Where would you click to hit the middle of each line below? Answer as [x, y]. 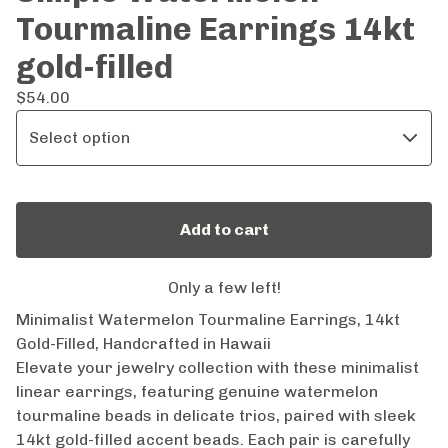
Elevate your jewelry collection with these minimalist [217, 367]
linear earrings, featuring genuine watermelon [197, 391]
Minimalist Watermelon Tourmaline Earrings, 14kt [208, 319]
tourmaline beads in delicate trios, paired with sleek [216, 415]
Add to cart [224, 229]
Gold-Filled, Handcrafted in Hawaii [143, 343]
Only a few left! [224, 287]
